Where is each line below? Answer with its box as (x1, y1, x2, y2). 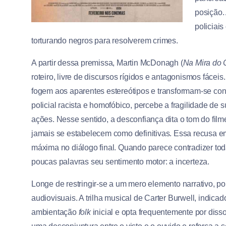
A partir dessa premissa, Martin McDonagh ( (31, 59, 183, 68)
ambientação (31, 208, 79, 217)
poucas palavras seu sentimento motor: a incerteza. (31, 157, 209, 166)
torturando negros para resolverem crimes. (31, 36, 178, 45)
